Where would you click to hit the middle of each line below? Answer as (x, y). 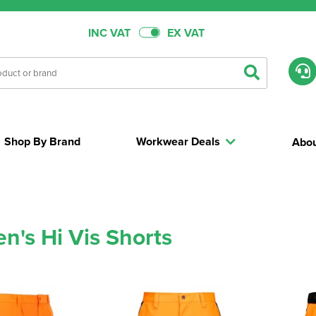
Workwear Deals (178, 141)
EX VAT (186, 32)
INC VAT (109, 32)
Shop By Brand (43, 141)
